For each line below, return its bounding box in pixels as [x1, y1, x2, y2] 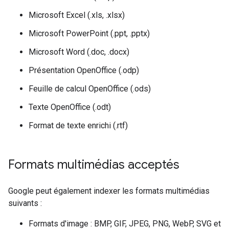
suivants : [8, 198, 42, 208]
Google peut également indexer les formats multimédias [8, 186, 210, 196]
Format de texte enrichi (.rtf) [29, 121, 128, 130]
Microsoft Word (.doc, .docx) [29, 47, 129, 57]
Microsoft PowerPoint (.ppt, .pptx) [29, 29, 150, 38]
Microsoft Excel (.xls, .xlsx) [29, 10, 125, 20]
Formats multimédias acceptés [8, 157, 179, 172]
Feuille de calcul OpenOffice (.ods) [29, 84, 151, 94]
